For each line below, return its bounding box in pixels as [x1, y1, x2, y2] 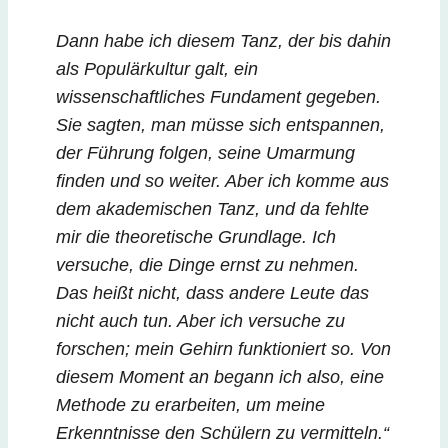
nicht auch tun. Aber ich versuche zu [56, 311, 345, 332]
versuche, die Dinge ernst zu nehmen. [56, 255, 359, 276]
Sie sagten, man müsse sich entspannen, [56, 115, 385, 136]
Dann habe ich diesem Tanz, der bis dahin [56, 31, 391, 52]
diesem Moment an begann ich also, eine [56, 367, 384, 388]
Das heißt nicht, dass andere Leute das [56, 283, 369, 304]
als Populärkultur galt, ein [56, 59, 258, 80]
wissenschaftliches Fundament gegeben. [56, 87, 381, 108]
